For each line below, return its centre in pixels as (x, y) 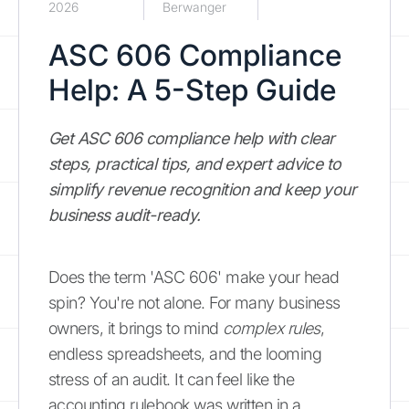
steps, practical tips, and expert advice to (195, 163)
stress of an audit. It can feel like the (172, 379)
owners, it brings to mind (136, 328)
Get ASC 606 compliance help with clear (192, 138)
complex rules (271, 328)
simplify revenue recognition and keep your (203, 189)
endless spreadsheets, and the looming (185, 353)
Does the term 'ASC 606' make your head (194, 277)
